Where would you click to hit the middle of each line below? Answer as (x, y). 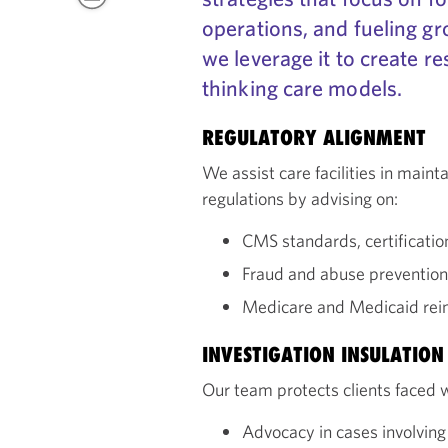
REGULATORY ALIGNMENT (314, 137)
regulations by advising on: (300, 198)
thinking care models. (302, 88)
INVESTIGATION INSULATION (323, 354)
